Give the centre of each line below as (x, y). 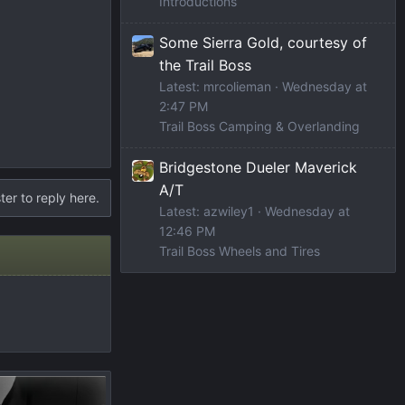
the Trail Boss (205, 65)
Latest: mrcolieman (215, 86)
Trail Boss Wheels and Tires (240, 250)
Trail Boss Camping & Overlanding (259, 126)
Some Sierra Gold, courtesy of (263, 42)
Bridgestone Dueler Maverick (258, 167)
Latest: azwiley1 (207, 211)
